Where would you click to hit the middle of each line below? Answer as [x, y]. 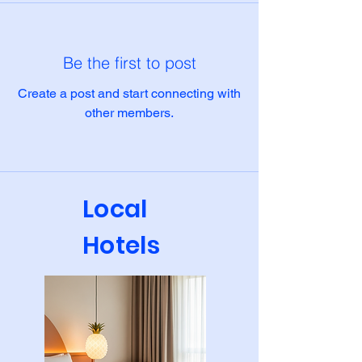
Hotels [121, 246]
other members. [129, 113]
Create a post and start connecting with [129, 93]
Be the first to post [129, 63]
